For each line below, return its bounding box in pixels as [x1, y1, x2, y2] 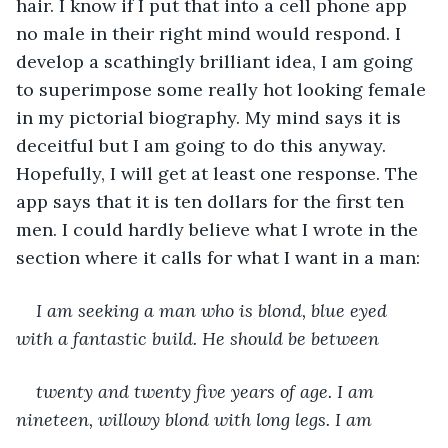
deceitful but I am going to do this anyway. [16, 133, 391, 157]
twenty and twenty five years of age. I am [36, 379, 379, 403]
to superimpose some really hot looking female [16, 77, 431, 101]
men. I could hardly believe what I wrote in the [16, 217, 423, 241]
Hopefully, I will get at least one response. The [16, 161, 423, 185]
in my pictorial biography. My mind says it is [16, 105, 406, 129]
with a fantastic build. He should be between [16, 326, 384, 350]
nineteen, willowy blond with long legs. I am [16, 407, 372, 431]
